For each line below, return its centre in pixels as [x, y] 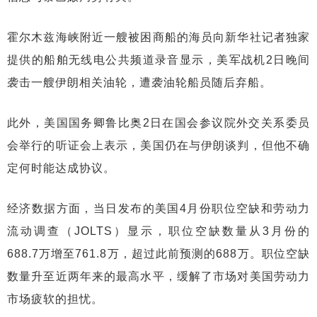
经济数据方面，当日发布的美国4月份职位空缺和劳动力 [158, 208]
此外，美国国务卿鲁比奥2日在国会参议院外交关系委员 [158, 123]
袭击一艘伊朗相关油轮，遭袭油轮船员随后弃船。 [139, 82]
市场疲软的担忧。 [55, 299]
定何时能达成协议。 [61, 168]
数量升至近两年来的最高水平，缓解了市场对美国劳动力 [158, 276]
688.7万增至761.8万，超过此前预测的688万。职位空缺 [158, 254]
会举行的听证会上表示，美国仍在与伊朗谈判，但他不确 [158, 145]
